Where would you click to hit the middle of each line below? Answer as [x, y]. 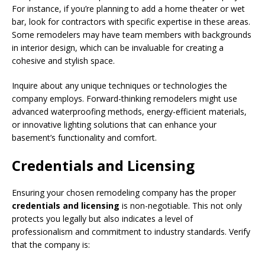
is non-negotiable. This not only [181, 205]
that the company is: [51, 244]
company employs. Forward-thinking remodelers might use [125, 98]
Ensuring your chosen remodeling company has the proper [124, 192]
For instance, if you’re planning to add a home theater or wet [128, 8]
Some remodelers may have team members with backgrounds [132, 34]
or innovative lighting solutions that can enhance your [114, 124]
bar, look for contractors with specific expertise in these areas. [131, 21]
